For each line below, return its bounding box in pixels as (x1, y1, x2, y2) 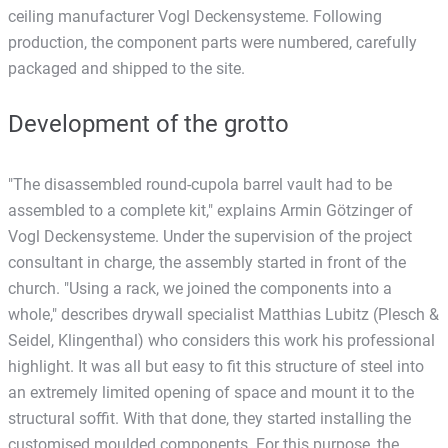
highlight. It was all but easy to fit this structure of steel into (8, 356, 424, 376)
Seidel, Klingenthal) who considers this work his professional (8, 330, 435, 350)
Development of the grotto (8, 109, 289, 138)
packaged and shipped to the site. (8, 58, 245, 78)
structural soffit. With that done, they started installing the (8, 408, 411, 428)
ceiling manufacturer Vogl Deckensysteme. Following (8, 6, 382, 26)
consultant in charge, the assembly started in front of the (8, 252, 406, 272)
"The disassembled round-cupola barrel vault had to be (8, 174, 392, 194)
